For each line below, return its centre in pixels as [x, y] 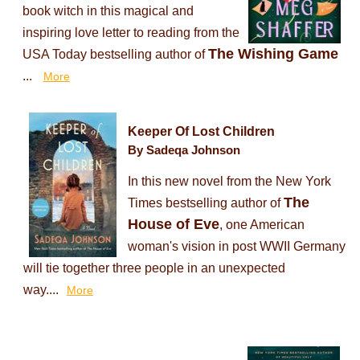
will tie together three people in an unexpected [154, 268]
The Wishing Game [273, 54]
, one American [262, 225]
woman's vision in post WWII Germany [236, 247]
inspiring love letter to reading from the [131, 33]
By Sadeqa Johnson [184, 150]
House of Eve [173, 225]
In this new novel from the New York [229, 182]
